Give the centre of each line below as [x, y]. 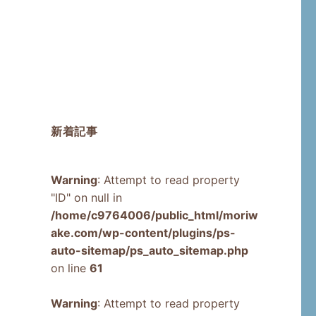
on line [70, 268]
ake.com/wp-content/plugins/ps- [143, 233]
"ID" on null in [86, 198]
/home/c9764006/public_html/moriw [154, 215]
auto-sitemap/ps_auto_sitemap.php [149, 251]
